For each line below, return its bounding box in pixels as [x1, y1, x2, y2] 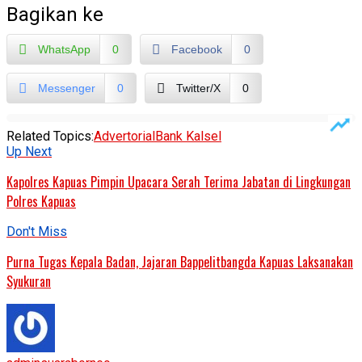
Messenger [38, 81, 95, 95]
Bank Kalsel [155, 128, 221, 144]
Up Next [6, 143, 52, 159]
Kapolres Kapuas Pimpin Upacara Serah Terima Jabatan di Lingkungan [6, 171, 351, 192]
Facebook [171, 42, 222, 56]
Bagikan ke [6, 2, 103, 26]
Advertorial [94, 128, 155, 144]
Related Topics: [6, 128, 94, 144]
